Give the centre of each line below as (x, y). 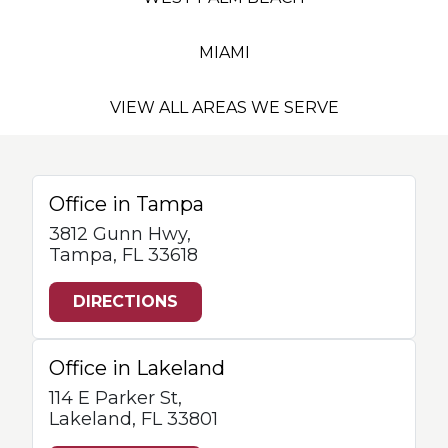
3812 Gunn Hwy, (120, 234)
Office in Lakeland (137, 368)
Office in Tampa (126, 204)
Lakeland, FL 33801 (133, 419)
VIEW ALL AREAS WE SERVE (224, 108)
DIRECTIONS (125, 302)
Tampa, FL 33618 (123, 255)
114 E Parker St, (115, 398)
